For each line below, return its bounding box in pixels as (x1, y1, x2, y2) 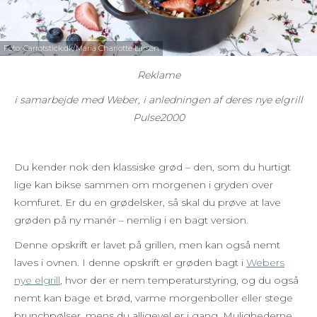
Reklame (137, 69, 180, 81)
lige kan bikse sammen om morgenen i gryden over (14, 178, 273, 191)
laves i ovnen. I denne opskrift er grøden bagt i (14, 256, 246, 269)
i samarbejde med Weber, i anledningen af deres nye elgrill (14, 93, 303, 106)
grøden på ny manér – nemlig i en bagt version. (14, 214, 248, 226)
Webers (246, 256, 284, 269)
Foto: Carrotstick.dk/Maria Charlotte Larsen (4, 43, 159, 53)
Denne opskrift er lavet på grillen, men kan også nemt (14, 238, 280, 251)
